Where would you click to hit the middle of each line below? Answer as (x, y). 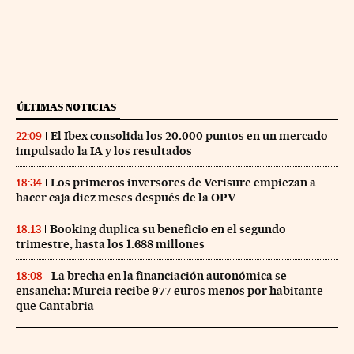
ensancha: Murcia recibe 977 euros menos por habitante (169, 290)
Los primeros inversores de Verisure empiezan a (183, 182)
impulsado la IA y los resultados (104, 151)
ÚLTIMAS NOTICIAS (66, 107)
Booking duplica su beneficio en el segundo (168, 229)
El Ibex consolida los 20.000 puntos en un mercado (189, 136)
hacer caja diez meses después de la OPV (126, 197)
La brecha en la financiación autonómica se (169, 275)
